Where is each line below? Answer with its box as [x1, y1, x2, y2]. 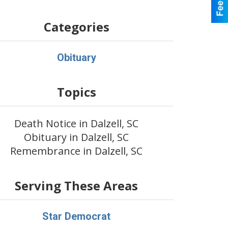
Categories [43, 18, 109, 35]
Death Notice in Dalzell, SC [14, 117, 139, 130]
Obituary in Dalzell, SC [24, 130, 129, 144]
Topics [56, 83, 96, 100]
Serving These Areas [15, 177, 138, 194]
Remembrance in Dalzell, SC [10, 144, 143, 158]
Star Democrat [42, 210, 111, 222]
